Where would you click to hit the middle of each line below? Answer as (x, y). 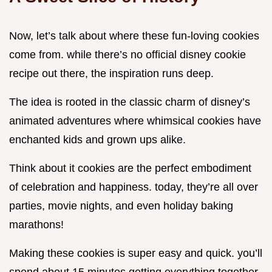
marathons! (36, 225)
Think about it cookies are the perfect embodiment (130, 168)
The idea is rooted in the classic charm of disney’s (130, 102)
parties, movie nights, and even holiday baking (121, 206)
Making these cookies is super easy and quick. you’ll (136, 253)
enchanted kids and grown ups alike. (97, 140)
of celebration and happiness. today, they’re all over (134, 187)
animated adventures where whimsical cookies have (135, 121)
